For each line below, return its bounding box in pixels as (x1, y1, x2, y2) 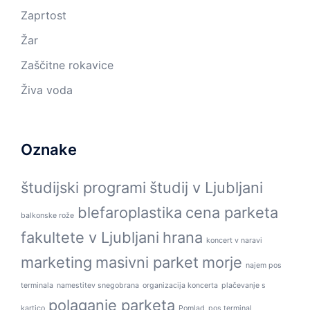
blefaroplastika (77, 203, 182, 221)
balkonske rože (21, 210, 74, 220)
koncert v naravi (206, 235, 262, 245)
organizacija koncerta (143, 280, 218, 290)
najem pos (246, 260, 282, 270)
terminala (21, 280, 53, 290)
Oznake (21, 140, 77, 158)
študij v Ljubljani (149, 178, 263, 197)
